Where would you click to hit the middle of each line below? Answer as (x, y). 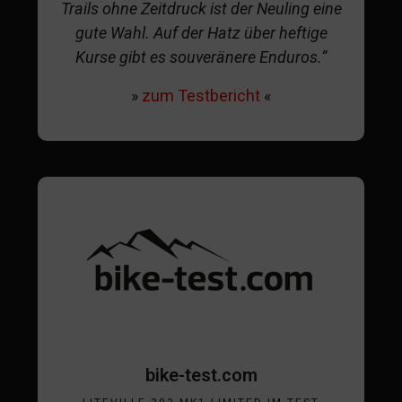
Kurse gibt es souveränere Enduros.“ (201, 57)
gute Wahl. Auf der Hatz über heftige (201, 32)
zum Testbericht (201, 95)
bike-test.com (201, 375)
